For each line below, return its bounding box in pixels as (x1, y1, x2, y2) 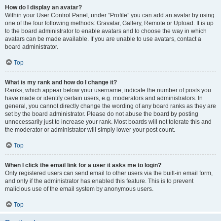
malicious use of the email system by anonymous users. (5, 185, 153, 192)
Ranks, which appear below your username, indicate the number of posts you (5, 87, 211, 94)
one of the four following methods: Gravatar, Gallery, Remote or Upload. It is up (5, 20, 214, 27)
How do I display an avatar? (5, 4, 82, 11)
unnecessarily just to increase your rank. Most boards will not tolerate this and (5, 118, 212, 125)
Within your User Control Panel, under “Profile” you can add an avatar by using (5, 12, 215, 19)
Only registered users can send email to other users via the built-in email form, (5, 170, 213, 177)
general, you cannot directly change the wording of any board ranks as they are (5, 103, 216, 110)
